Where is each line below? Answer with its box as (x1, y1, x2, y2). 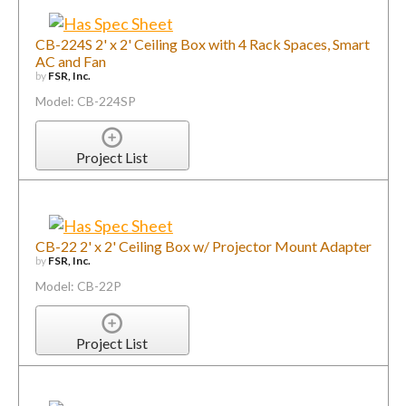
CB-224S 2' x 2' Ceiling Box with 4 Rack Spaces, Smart (34, 34, 370, 53)
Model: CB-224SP (34, 92, 136, 109)
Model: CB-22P (34, 278, 121, 295)
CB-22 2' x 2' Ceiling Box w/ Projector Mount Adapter (34, 237, 372, 256)
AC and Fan (34, 52, 106, 70)
